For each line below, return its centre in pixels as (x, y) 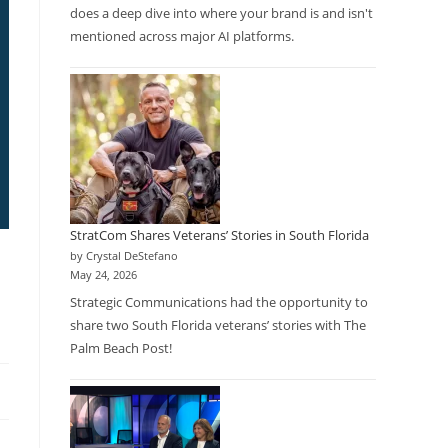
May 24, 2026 (103, 274)
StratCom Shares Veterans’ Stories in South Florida (219, 234)
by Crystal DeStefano (124, 255)
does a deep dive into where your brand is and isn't (221, 12)
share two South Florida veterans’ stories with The (218, 325)
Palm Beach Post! (121, 348)
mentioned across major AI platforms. (182, 35)
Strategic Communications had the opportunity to (219, 302)
